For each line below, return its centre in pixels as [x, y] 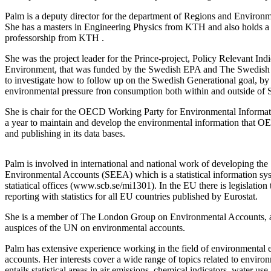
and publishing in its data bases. [65, 134]
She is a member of [41, 217]
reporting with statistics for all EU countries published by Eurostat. [131, 197]
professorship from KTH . [54, 38]
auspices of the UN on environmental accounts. [96, 228]
